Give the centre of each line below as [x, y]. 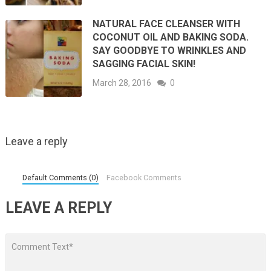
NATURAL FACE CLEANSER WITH [167, 24]
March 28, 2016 [122, 83]
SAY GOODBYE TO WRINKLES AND [170, 51]
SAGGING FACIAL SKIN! [144, 64]
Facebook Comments [144, 178]
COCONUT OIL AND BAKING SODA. [171, 38]
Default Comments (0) [61, 178]
